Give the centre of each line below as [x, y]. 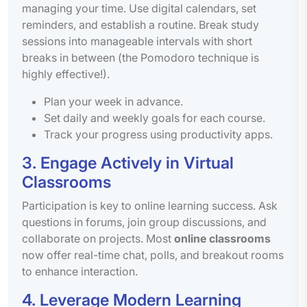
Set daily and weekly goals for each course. [155, 118]
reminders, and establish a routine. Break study [140, 24]
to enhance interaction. [80, 271]
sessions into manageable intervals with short [137, 41]
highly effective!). [66, 74]
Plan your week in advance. [113, 101]
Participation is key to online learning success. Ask [150, 205]
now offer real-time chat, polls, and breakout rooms [153, 255]
